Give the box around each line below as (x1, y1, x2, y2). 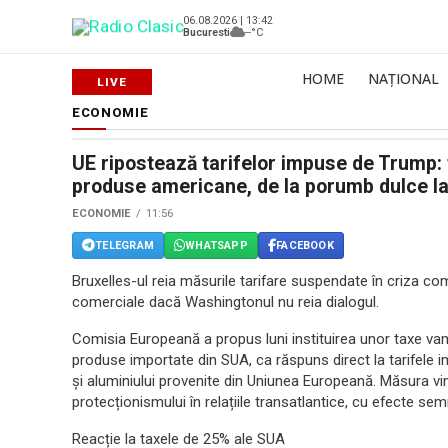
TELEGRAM (95, 238, 154, 252)
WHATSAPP (185, 238, 248, 252)
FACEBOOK (276, 238, 334, 252)
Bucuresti (183, 25, 230, 39)
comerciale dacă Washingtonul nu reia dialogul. (72, 293, 379, 311)
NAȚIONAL (368, 69, 439, 88)
